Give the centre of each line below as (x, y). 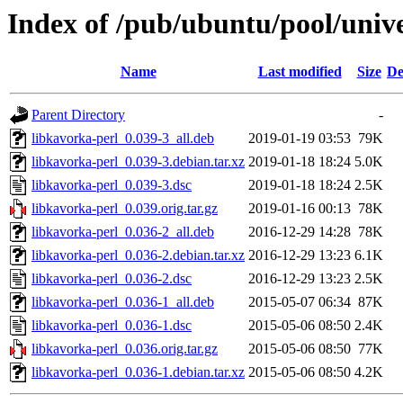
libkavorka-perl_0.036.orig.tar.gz (125, 349)
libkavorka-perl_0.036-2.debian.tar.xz (138, 255)
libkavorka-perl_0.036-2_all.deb (123, 232)
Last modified (300, 72)
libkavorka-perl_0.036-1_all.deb (123, 302)
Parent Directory (78, 115)
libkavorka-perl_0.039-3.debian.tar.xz (138, 162)
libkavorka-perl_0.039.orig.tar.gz (125, 209)
